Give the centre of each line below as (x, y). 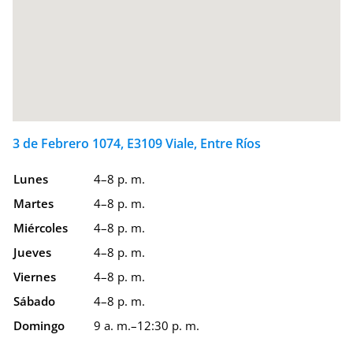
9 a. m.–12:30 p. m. (147, 326)
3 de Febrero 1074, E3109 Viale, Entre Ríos (137, 144)
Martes (33, 204)
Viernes (35, 277)
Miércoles (41, 228)
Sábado (34, 301)
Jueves (32, 253)
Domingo (39, 326)
